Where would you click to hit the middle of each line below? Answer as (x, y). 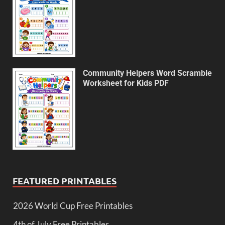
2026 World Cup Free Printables (73, 205)
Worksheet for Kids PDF (126, 83)
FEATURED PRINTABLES (65, 180)
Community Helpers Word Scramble (147, 73)
